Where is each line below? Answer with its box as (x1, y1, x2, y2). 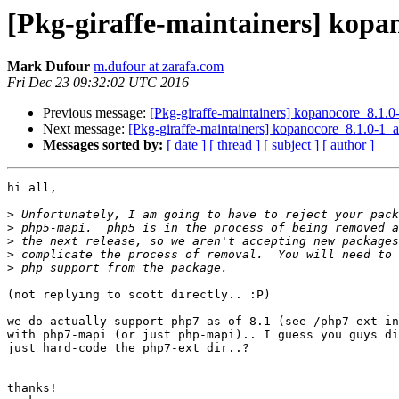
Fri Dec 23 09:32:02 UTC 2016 (7, 75, 189, 91)
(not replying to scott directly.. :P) (7, 288, 271, 302)
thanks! (7, 381, 57, 395)
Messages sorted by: (43, 137, 163, 153)
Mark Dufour (7, 59, 90, 75)
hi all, (7, 181, 57, 195)
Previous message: (43, 105, 150, 121)
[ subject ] (264, 137, 319, 153)
